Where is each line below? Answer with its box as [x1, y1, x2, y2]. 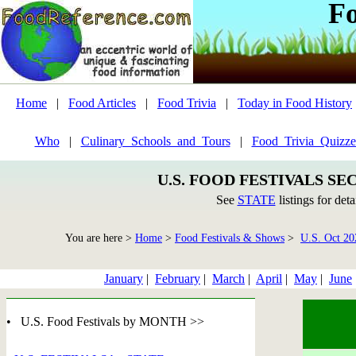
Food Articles [68, 96, 136, 110]
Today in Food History [238, 96, 352, 110]
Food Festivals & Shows [175, 232, 284, 244]
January [104, 272, 143, 285]
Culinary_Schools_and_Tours [80, 134, 230, 148]
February [155, 272, 200, 285]
